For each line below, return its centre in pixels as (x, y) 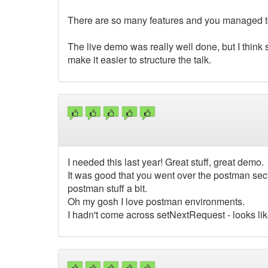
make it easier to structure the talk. (139, 59)
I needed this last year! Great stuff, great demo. (166, 162)
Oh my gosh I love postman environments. (156, 202)
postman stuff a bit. (107, 188)
